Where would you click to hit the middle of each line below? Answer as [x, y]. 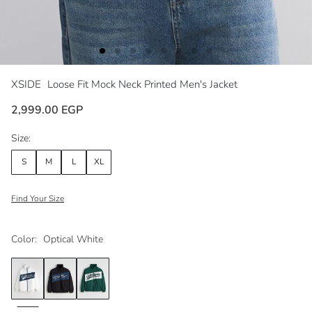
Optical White [73, 239]
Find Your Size [38, 198]
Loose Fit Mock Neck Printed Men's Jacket [142, 84]
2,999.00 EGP [47, 110]
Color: [24, 239]
